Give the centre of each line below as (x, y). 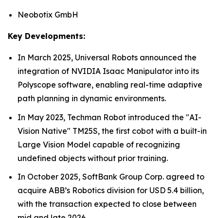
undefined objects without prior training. (93, 158)
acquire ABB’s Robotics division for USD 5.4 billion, (111, 191)
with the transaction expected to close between (107, 204)
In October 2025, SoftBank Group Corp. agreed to (111, 177)
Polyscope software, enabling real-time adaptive (110, 84)
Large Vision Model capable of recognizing (99, 144)
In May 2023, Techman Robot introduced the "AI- (109, 117)
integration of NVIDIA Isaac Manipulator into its (108, 71)
